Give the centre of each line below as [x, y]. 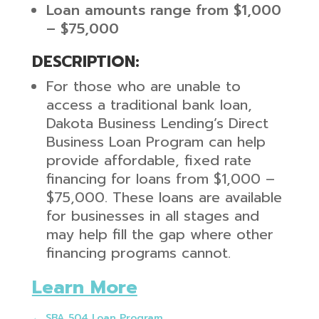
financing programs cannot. [138, 252]
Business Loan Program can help [156, 141]
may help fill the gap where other [159, 234]
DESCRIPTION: [85, 61]
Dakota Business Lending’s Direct [157, 123]
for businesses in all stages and [152, 215]
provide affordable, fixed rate [148, 160]
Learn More [84, 287]
